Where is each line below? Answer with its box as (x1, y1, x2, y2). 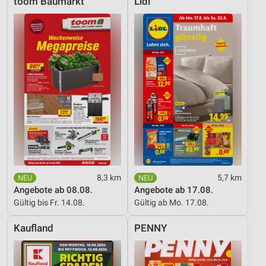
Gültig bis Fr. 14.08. (14, 198, 85, 208)
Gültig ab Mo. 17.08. (134, 198, 209, 208)
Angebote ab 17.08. (134, 185, 213, 196)
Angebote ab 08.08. (14, 185, 93, 196)
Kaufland (14, 223, 53, 235)
